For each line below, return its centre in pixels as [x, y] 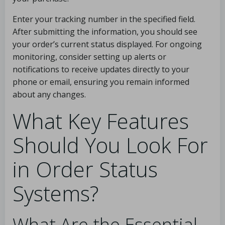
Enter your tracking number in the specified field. [104, 19]
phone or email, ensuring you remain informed [101, 82]
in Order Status [85, 169]
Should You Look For [110, 145]
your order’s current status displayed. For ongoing [107, 44]
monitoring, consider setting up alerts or [89, 57]
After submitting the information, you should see [105, 32]
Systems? [55, 193]
